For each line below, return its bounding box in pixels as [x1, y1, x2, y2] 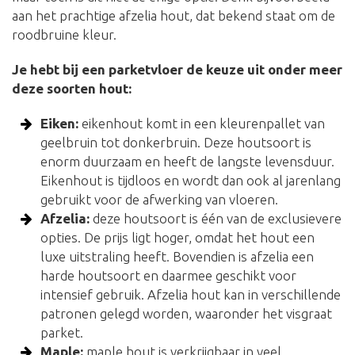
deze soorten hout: [12, 81, 132, 97]
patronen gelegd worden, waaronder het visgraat [40, 306, 333, 322]
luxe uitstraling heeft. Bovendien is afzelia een [40, 249, 315, 265]
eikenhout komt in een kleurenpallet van [78, 116, 326, 132]
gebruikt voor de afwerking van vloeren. [40, 192, 279, 208]
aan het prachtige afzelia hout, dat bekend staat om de [12, 8, 335, 24]
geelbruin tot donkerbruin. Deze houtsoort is [40, 135, 312, 151]
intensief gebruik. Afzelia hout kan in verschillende [40, 287, 342, 303]
